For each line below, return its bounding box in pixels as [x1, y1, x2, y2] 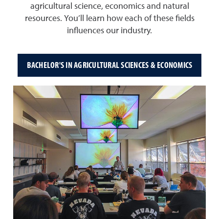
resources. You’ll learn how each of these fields [24, 14, 195, 23]
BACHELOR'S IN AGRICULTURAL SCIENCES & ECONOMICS [26, 59, 193, 71]
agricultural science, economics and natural [30, 1, 189, 11]
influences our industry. [67, 26, 152, 35]
